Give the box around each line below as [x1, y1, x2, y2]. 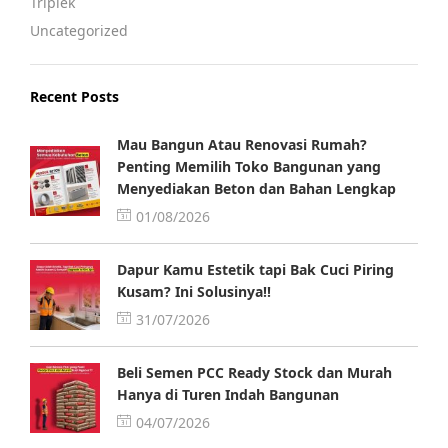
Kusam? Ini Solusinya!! [117, 282, 271, 301]
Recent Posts [30, 87, 119, 106]
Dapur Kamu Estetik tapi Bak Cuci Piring [117, 260, 394, 279]
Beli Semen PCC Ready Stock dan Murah [117, 363, 392, 382]
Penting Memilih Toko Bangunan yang [117, 157, 381, 176]
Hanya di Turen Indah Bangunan [117, 385, 339, 404]
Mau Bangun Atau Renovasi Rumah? [117, 135, 367, 154]
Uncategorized [30, 21, 128, 40]
